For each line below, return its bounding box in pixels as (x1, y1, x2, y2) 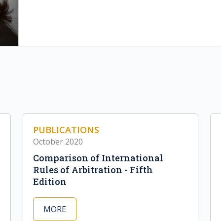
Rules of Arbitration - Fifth (33, 164, 153, 176)
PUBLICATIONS (33, 124, 99, 136)
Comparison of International (33, 152, 163, 164)
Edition (33, 176, 67, 188)
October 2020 (33, 136, 83, 147)
